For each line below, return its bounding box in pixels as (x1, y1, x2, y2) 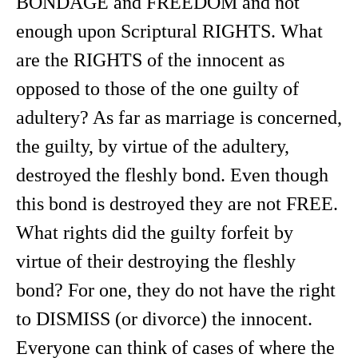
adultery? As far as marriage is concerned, (16, 107, 342, 128)
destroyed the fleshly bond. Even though (16, 165, 328, 185)
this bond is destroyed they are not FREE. (16, 193, 338, 214)
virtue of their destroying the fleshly (16, 251, 296, 272)
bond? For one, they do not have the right (16, 280, 336, 300)
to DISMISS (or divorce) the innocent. (16, 308, 312, 329)
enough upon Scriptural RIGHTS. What (16, 21, 323, 42)
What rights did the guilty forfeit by (16, 222, 293, 243)
